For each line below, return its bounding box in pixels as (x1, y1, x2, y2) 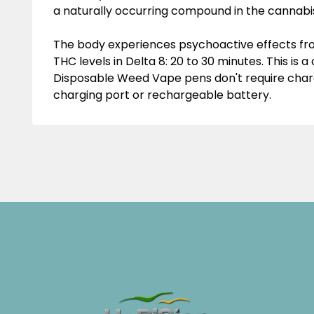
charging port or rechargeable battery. (53, 87, 271, 103)
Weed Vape (117, 70, 182, 86)
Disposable (53, 70, 117, 86)
